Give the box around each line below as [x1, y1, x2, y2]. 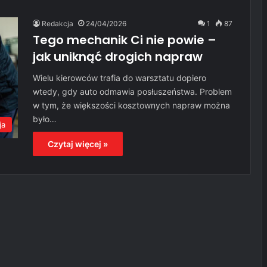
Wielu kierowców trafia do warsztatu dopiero [33, 73, 206, 83]
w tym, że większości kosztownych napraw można [33, 100, 230, 111]
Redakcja [42, 19, 73, 29]
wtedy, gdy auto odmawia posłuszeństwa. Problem [33, 86, 232, 97]
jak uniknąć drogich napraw [33, 48, 203, 66]
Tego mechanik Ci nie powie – [33, 32, 216, 49]
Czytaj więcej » [48, 139, 108, 150]
